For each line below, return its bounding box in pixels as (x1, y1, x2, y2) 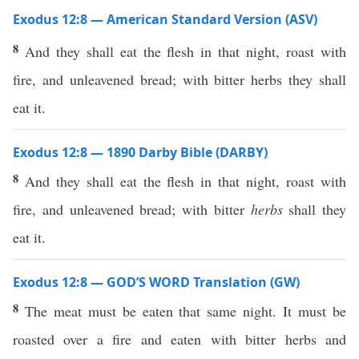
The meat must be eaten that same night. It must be (24, 301, 347, 321)
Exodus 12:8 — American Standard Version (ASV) (13, 10, 317, 28)
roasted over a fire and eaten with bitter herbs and (13, 329, 346, 349)
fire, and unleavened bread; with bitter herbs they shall (13, 70, 346, 89)
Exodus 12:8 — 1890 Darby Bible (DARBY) (13, 143, 268, 161)
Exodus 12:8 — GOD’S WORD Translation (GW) (13, 273, 300, 291)
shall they (282, 200, 346, 219)
